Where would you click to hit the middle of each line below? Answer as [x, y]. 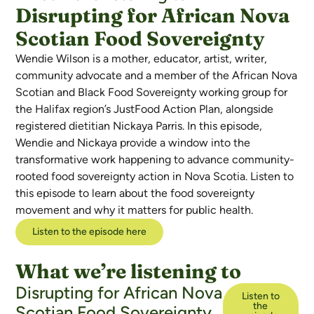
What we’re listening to [129, 271]
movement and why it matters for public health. [135, 210]
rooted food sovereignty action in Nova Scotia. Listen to [155, 177]
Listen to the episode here [90, 232]
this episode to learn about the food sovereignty [135, 193]
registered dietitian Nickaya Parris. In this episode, [139, 126]
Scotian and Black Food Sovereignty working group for [152, 93]
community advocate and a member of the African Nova [157, 76]
